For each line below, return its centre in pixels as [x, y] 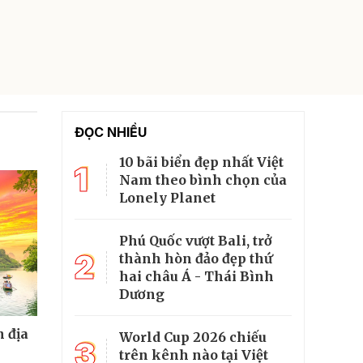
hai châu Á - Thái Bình [196, 276]
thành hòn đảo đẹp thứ [196, 258]
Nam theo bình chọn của [203, 179]
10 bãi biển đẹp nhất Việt [201, 162]
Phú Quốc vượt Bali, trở [196, 240]
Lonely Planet [167, 197]
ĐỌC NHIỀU [111, 132]
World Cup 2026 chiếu [193, 337]
